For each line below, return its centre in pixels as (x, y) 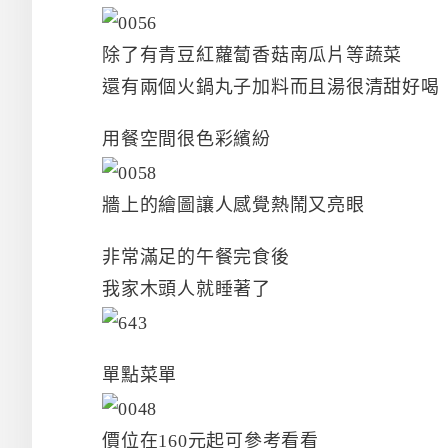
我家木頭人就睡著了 (186, 288)
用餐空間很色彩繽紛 (186, 138)
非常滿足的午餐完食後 (196, 256)
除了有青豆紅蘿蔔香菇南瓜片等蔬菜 (252, 54)
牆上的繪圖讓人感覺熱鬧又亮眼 (233, 204)
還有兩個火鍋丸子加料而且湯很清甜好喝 (271, 86)
